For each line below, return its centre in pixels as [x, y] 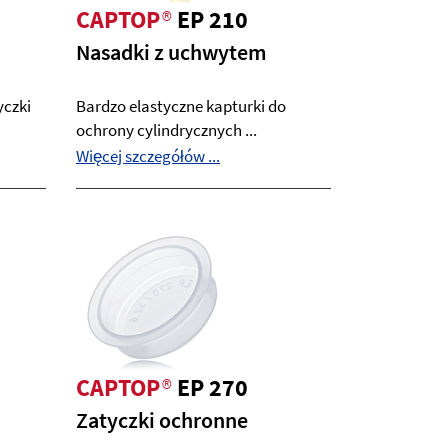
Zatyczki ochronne [162, 420]
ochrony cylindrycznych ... [166, 130]
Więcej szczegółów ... [148, 156]
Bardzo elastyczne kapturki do [181, 106]
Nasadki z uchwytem [171, 52]
